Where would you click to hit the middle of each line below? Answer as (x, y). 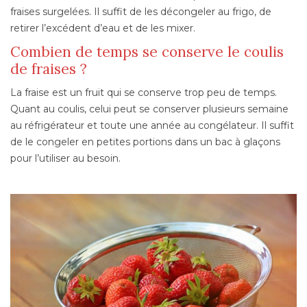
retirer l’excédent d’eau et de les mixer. (103, 28)
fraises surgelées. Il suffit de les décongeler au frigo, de (141, 12)
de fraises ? (49, 69)
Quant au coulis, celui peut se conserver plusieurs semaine (149, 109)
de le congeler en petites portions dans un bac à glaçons (145, 142)
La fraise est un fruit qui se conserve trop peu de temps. (144, 93)
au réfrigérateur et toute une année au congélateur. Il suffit (152, 126)
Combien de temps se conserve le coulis (147, 52)
